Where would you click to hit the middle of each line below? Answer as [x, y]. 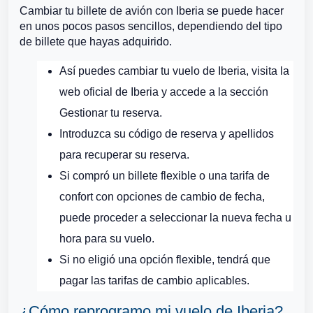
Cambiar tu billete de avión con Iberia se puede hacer [152, 11]
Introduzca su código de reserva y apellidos [167, 134]
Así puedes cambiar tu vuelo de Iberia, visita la [174, 71]
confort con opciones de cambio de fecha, [162, 197]
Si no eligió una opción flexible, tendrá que [165, 260]
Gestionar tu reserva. [111, 113]
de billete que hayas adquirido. [96, 42]
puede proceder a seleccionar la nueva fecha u [175, 218]
